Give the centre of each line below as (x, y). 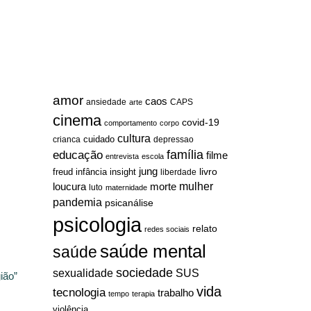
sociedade (144, 273)
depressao (174, 140)
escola (153, 157)
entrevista (122, 157)
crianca (67, 140)
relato (205, 229)
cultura (134, 139)
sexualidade (83, 274)
